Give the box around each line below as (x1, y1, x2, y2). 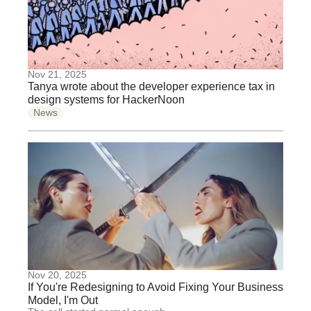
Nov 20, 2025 (28, 269, 87, 280)
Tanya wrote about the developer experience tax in (28, 81, 275, 92)
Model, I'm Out (28, 294, 98, 306)
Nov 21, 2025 (28, 69, 87, 80)
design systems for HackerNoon (28, 94, 185, 106)
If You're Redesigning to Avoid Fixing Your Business (28, 281, 283, 293)
